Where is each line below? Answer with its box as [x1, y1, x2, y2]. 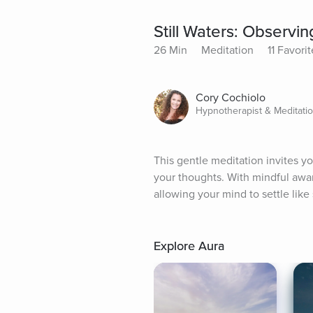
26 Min [154, 43, 187, 58]
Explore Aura [154, 238, 224, 254]
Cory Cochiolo [196, 91, 265, 105]
